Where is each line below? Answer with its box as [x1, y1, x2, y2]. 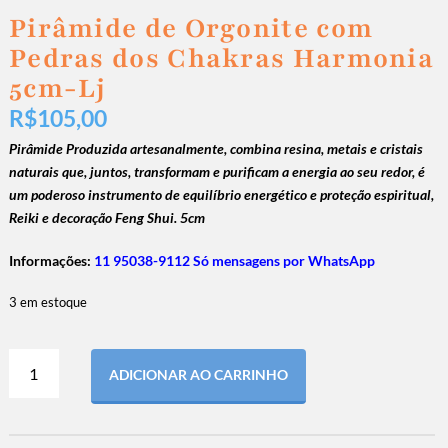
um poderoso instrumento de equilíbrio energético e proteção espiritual [8, 186, 431, 204]
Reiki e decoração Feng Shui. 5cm [8, 209, 205, 227]
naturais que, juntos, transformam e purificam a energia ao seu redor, [8, 163, 415, 181]
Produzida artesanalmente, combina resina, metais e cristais [65, 140, 423, 158]
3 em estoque [8, 294, 87, 311]
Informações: [8, 252, 94, 270]
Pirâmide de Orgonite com [8, 10, 374, 47]
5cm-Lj [8, 70, 107, 107]
